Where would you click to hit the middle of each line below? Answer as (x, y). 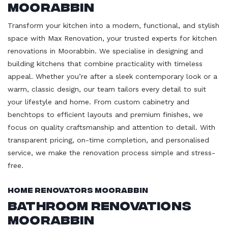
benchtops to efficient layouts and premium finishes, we (105, 114)
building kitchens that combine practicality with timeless (105, 63)
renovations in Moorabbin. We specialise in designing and (105, 51)
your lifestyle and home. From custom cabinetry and (98, 102)
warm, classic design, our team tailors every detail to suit (107, 89)
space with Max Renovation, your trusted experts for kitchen (112, 38)
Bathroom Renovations (100, 204)
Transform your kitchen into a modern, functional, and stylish (113, 25)
